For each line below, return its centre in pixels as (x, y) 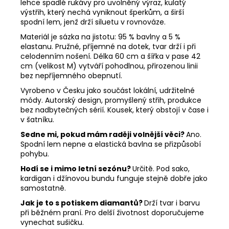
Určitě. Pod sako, (161, 168)
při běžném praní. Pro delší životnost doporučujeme (112, 212)
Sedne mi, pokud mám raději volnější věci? (103, 134)
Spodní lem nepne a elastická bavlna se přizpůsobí (111, 144)
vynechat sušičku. (52, 222)
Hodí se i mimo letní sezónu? (76, 168)
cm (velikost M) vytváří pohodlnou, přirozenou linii (109, 66)
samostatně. (43, 188)
